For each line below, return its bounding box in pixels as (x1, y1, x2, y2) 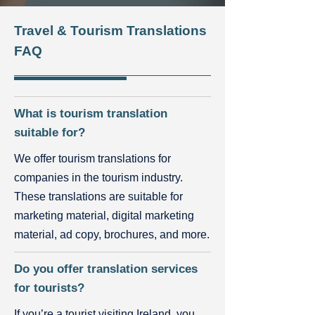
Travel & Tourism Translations (14, 23, 207, 38)
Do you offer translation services (14, 262, 198, 276)
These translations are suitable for (14, 191, 183, 202)
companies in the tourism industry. (14, 172, 183, 184)
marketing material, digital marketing (14, 210, 194, 221)
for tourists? (14, 281, 84, 295)
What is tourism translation (14, 107, 167, 120)
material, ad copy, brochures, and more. (14, 229, 210, 240)
